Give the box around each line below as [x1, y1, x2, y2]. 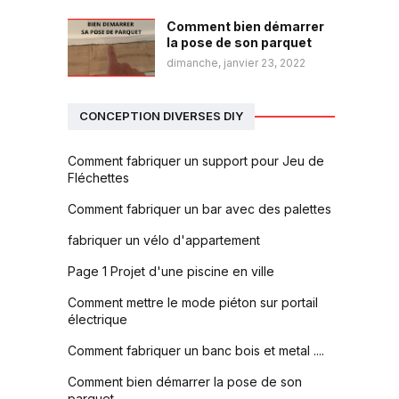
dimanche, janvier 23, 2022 [167, 55, 305, 69]
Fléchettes [68, 169, 129, 185]
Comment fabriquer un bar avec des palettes [68, 200, 331, 216]
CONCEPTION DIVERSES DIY [79, 109, 243, 124]
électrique [68, 311, 127, 327]
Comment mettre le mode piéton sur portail [68, 294, 318, 310]
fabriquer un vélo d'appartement [68, 232, 260, 248]
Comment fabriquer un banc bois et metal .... [68, 342, 324, 358]
